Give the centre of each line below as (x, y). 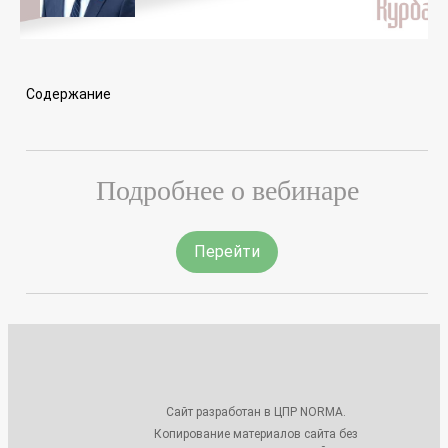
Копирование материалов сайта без (255, 433)
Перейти (227, 251)
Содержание (68, 93)
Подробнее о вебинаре (227, 190)
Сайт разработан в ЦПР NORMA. (255, 411)
